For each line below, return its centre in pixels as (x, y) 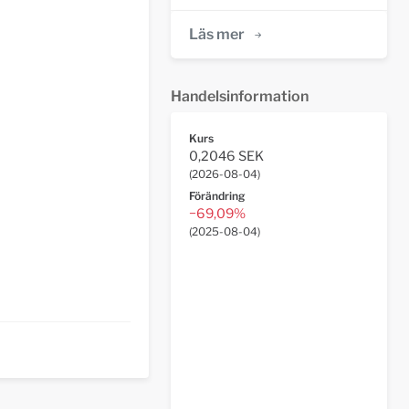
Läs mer (216, 34)
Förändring (216, 196)
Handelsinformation (239, 96)
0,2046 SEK (226, 156)
